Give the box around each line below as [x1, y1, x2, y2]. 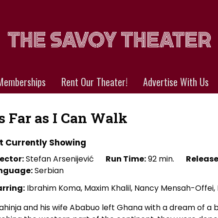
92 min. [146, 153, 174, 164]
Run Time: [106, 153, 146, 164]
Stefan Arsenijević [24, 153, 94, 164]
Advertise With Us [143, 74, 209, 89]
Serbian [33, 165, 64, 176]
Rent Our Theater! [61, 74, 127, 89]
